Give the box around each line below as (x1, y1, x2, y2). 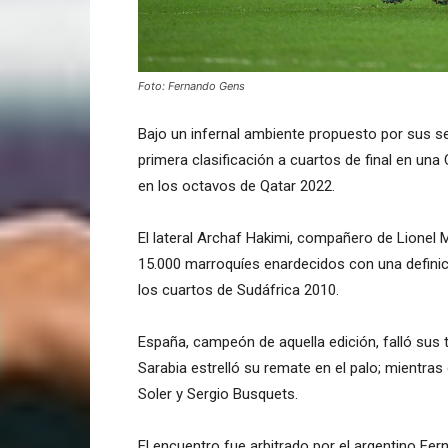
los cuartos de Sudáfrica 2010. (138, 280, 339, 299)
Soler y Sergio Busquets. (138, 384, 298, 403)
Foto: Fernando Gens (138, 78, 245, 93)
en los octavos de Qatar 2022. (138, 176, 335, 195)
